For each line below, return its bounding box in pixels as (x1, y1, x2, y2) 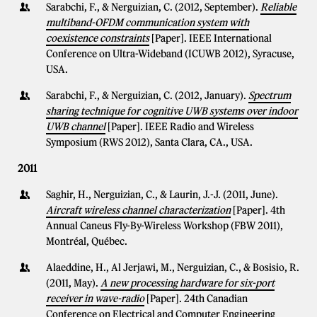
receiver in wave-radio (46, 292, 144, 305)
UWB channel (46, 120, 105, 133)
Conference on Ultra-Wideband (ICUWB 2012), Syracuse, (46, 47, 294, 60)
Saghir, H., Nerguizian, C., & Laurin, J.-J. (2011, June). (46, 188, 278, 201)
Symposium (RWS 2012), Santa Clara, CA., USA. (46, 136, 253, 149)
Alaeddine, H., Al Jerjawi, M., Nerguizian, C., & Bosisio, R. (46, 261, 299, 274)
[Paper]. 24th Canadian (146, 292, 248, 305)
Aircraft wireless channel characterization (46, 204, 231, 217)
